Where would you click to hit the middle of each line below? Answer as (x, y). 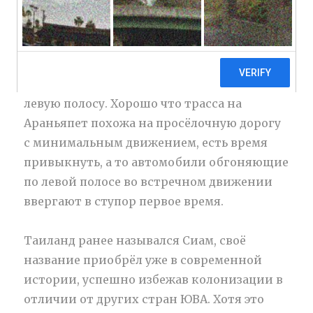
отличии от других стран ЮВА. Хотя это (144, 299)
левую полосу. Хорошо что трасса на (133, 103)
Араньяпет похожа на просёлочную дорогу (153, 123)
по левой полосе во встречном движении (148, 181)
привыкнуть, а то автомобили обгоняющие (156, 162)
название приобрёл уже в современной (143, 260)
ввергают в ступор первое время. (124, 201)
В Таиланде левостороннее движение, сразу (156, 64)
